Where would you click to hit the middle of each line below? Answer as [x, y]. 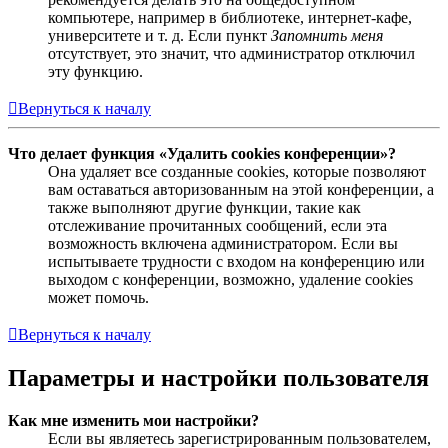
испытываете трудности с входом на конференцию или [236, 262]
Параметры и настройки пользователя [218, 378]
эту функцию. [95, 72]
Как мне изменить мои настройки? [133, 420]
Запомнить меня [327, 36]
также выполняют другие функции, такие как [204, 208]
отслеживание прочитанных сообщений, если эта [217, 226]
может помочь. [98, 298]
